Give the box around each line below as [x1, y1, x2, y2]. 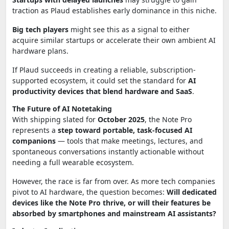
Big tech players [12, 24, 68, 34]
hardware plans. [12, 45, 68, 56]
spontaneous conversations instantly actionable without [12, 146, 204, 156]
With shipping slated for [12, 114, 98, 124]
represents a [12, 125, 58, 135]
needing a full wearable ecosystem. [12, 157, 134, 167]
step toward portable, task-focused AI [58, 125, 192, 135]
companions [12, 135, 56, 146]
